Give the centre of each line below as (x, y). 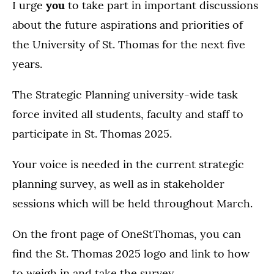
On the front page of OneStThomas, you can (127, 234)
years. (27, 64)
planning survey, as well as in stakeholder (118, 184)
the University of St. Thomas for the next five (129, 45)
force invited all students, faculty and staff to (128, 114)
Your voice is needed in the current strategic (128, 165)
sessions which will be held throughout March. (132, 204)
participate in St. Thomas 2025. (92, 134)
